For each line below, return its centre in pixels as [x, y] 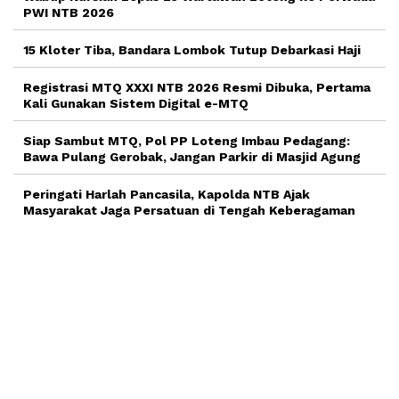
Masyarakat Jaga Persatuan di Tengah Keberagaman [189, 210]
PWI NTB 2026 [69, 12]
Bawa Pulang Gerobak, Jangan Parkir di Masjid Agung [194, 156]
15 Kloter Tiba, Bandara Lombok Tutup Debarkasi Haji [192, 49]
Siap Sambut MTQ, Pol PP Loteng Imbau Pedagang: [187, 140]
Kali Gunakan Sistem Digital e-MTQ [136, 103]
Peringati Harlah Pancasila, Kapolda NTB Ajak [167, 194]
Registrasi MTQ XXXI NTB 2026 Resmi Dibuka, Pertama [197, 87]
